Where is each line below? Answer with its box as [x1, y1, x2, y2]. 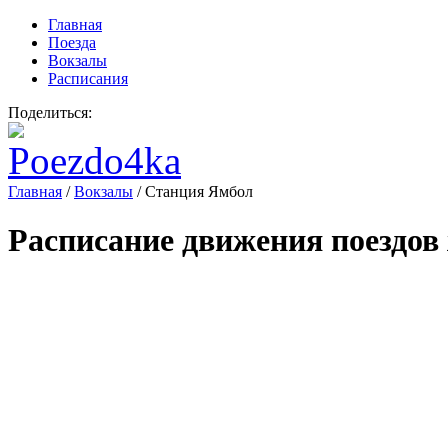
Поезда [48, 34, 96, 51]
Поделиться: [8, 104, 92, 121]
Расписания [48, 70, 128, 87]
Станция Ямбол [145, 183, 253, 200]
